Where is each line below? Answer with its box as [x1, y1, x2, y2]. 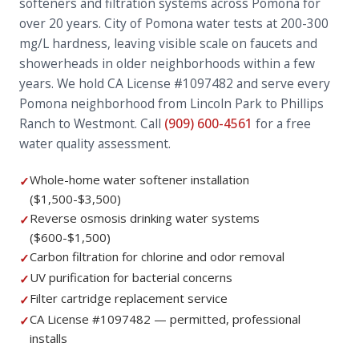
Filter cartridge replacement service [30, 290, 228, 306]
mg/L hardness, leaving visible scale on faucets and [19, 34, 317, 52]
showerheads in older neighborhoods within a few [19, 54, 315, 72]
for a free [252, 115, 311, 132]
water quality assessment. [19, 135, 171, 152]
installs [30, 330, 67, 346]
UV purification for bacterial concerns [30, 269, 232, 285]
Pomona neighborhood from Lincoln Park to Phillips [19, 95, 324, 112]
